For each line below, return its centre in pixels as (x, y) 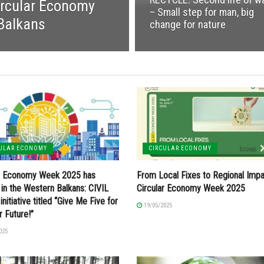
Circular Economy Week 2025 (191, 189)
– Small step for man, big (202, 12)
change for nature (188, 24)
